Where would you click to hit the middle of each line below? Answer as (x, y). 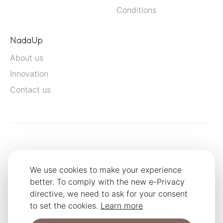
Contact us (30, 90)
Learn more (122, 206)
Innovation (29, 74)
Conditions (136, 10)
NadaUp (26, 40)
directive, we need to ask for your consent (109, 194)
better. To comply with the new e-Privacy (107, 182)
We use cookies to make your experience (106, 170)
